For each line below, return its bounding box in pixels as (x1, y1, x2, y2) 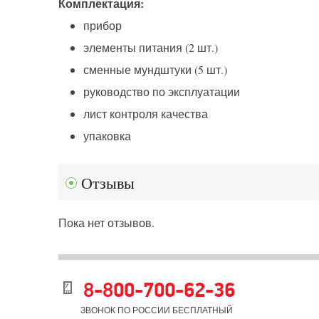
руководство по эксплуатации (83, 84, 240, 100)
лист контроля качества (83, 106, 208, 122)
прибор (83, 18, 122, 33)
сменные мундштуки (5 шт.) (83, 62, 227, 78)
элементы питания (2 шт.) (83, 40, 218, 56)
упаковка (83, 128, 131, 144)
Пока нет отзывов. (58, 215, 155, 231)
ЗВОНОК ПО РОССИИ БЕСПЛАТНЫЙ (80, 304, 234, 316)
